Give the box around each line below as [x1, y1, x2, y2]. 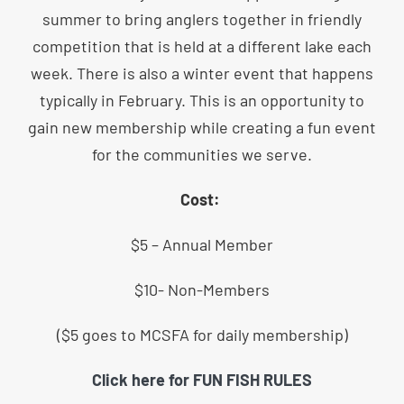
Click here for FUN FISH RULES [92, 370, 312, 390]
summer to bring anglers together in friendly [42, 9, 362, 29]
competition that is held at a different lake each [32, 36, 372, 56]
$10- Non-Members [134, 280, 270, 299]
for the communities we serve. [92, 144, 312, 164]
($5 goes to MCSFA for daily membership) [56, 325, 348, 344]
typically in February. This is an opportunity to [40, 90, 364, 110]
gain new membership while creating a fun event [28, 117, 376, 137]
